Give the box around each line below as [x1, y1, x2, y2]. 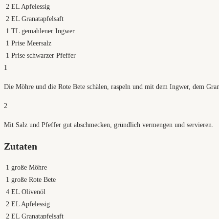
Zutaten [4, 141, 37, 152]
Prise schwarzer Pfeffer [11, 52, 76, 60]
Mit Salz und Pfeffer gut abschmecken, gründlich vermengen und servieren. [4, 121, 214, 129]
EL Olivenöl [11, 188, 45, 196]
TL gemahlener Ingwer [11, 27, 75, 35]
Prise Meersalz [11, 40, 51, 47]
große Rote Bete [11, 175, 56, 183]
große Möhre [11, 163, 47, 171]
